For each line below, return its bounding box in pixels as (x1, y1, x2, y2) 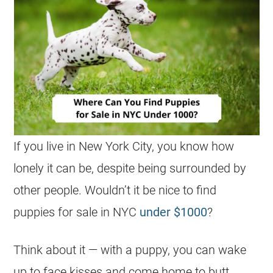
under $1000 (140, 205, 208, 219)
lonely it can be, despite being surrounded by (13, 161, 247, 175)
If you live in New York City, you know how (13, 139, 235, 154)
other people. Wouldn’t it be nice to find (13, 183, 217, 197)
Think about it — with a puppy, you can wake (13, 243, 247, 257)
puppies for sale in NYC (13, 205, 140, 219)
